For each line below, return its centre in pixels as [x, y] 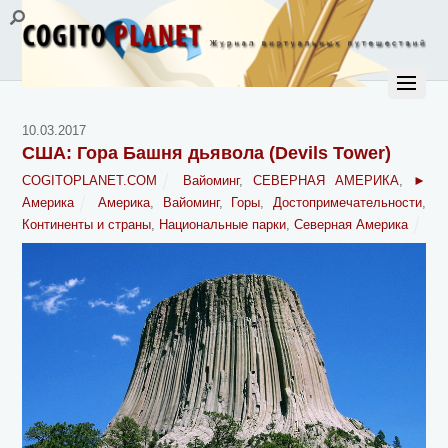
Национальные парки [223, 225]
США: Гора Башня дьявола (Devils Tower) [207, 153]
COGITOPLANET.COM [90, 181]
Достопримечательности [347, 203]
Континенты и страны [87, 225]
